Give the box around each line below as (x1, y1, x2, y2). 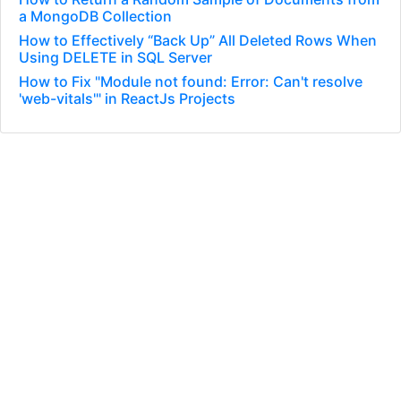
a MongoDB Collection (19, 7, 172, 25)
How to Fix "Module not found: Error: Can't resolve (19, 73, 363, 90)
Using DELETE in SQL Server (19, 48, 212, 66)
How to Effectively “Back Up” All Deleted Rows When (19, 31, 377, 49)
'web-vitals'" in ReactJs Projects (19, 90, 235, 107)
